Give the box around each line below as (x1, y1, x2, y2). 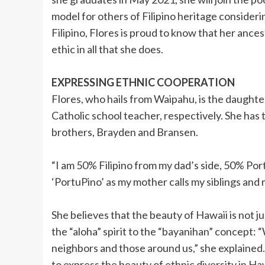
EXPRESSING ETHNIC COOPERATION (51, 76, 235, 89)
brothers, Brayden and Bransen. (51, 125, 198, 139)
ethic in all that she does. (51, 43, 163, 56)
